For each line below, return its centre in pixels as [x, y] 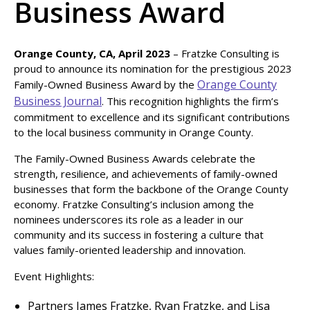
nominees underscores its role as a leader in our [129, 219]
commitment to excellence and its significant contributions [152, 117]
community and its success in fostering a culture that [139, 235]
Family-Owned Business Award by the [106, 84]
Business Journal [58, 101]
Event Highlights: [54, 276]
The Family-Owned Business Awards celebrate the [135, 158]
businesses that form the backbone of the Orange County [151, 189]
